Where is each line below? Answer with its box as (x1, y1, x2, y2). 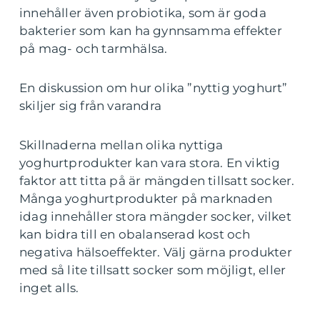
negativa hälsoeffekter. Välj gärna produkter (19, 244, 292, 259)
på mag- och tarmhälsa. (19, 41, 168, 56)
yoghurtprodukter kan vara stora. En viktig (19, 155, 281, 170)
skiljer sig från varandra (19, 98, 161, 113)
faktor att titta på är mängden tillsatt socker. (19, 173, 295, 188)
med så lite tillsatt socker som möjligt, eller (19, 262, 286, 277)
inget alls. (19, 280, 79, 295)
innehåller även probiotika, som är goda (19, 5, 266, 20)
